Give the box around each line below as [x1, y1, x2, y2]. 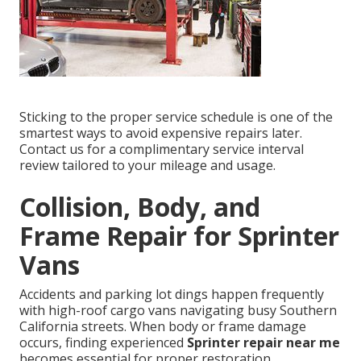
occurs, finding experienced [19, 334, 187, 352]
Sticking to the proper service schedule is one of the [19, 108, 333, 127]
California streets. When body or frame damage [19, 317, 306, 336]
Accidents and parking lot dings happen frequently [19, 285, 324, 304]
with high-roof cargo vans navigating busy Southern [19, 301, 337, 320]
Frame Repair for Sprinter [19, 218, 339, 254]
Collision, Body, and [19, 189, 260, 225]
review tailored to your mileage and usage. [19, 156, 276, 175]
